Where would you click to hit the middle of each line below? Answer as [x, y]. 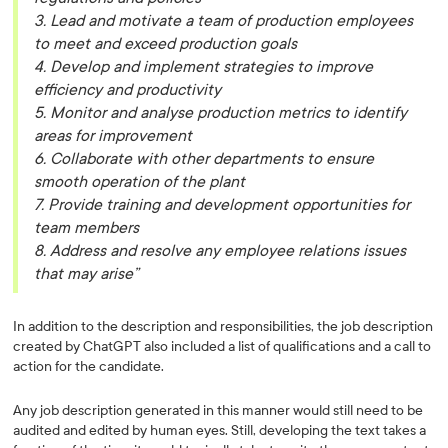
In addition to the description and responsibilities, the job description [223, 326]
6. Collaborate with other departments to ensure [204, 158]
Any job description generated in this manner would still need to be [218, 410]
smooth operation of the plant [140, 181]
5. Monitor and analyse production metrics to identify [221, 112]
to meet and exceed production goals [166, 43]
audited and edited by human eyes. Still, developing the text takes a [220, 430]
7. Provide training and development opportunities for [222, 204]
